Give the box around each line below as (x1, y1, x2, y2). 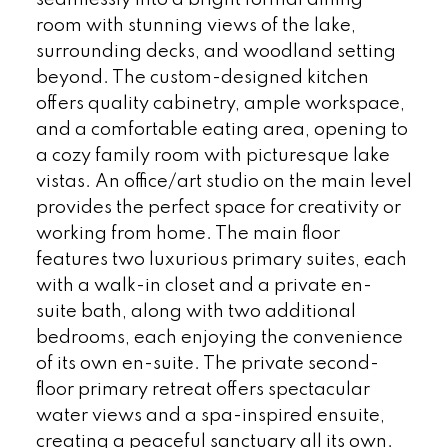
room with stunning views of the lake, (35, 16, 356, 35)
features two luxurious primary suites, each (35, 250, 407, 269)
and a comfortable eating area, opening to (35, 120, 408, 139)
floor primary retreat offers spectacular (35, 380, 370, 399)
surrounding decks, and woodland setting (35, 42, 396, 61)
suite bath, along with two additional (35, 302, 356, 321)
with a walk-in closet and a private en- (35, 276, 372, 295)
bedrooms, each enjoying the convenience (35, 328, 403, 347)
